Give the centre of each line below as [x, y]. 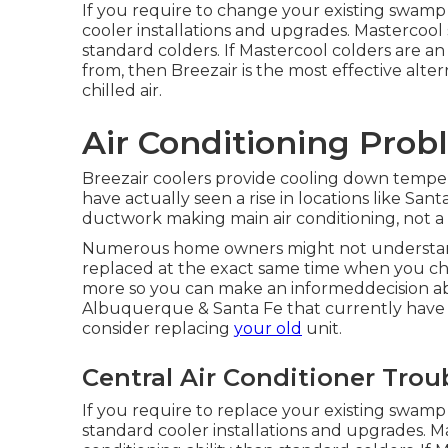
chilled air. [122, 90]
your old [268, 328]
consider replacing [158, 328]
